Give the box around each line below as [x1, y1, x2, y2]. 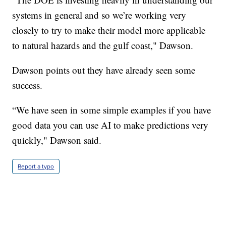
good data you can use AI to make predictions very [12, 118, 209, 131]
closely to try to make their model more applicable [12, 23, 206, 36]
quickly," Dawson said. [12, 133, 102, 146]
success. [12, 78, 43, 91]
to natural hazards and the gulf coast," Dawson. [12, 38, 194, 51]
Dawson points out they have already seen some [12, 63, 196, 76]
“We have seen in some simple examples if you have [12, 103, 211, 116]
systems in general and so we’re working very [12, 8, 187, 21]
